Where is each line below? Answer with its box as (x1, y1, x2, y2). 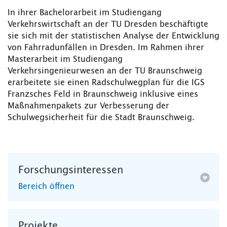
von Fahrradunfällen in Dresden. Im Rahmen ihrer (8, 44, 204, 52)
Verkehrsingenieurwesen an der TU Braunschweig (8, 67, 202, 75)
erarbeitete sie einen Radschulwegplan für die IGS (8, 79, 205, 87)
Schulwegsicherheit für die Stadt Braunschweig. (8, 113, 195, 122)
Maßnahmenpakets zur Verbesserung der (8, 102, 169, 110)
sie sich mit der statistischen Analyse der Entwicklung (8, 32, 219, 41)
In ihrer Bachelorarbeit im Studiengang (8, 9, 162, 17)
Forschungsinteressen (18, 165, 123, 176)
